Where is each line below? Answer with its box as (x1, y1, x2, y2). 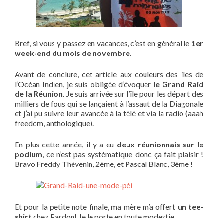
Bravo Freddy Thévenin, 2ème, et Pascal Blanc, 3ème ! (15, 159, 193, 168)
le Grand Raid (153, 79, 203, 89)
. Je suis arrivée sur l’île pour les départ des (63, 89, 204, 98)
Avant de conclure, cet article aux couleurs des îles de (15, 70, 203, 79)
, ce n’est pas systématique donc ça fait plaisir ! (42, 149, 203, 159)
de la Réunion (15, 89, 63, 98)
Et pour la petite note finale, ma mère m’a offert (15, 202, 178, 211)
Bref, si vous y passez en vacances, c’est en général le (15, 38, 191, 48)
